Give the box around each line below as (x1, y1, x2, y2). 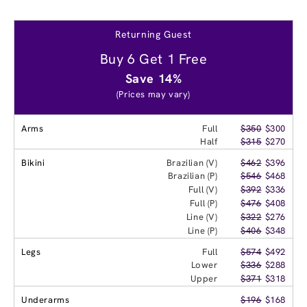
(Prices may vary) (116, 88, 191, 100)
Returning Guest (115, 27, 192, 40)
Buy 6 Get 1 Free (99, 49, 208, 68)
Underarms (21, 293, 70, 306)
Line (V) (186, 210, 218, 223)
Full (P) (189, 197, 218, 209)
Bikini (21, 156, 45, 169)
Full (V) (188, 183, 218, 195)
